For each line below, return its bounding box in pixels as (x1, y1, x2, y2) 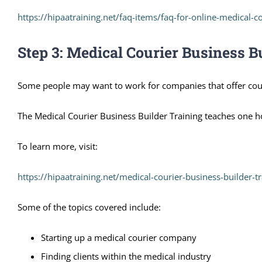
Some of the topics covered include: (18, 201, 161, 213)
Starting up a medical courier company (41, 231, 196, 243)
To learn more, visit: (18, 140, 98, 152)
